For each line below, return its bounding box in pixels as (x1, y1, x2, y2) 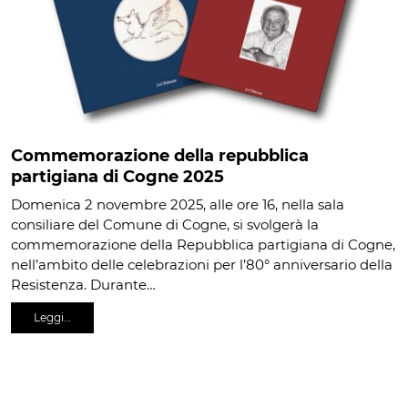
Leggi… (34, 310, 71, 324)
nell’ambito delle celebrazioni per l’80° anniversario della (11, 255, 393, 273)
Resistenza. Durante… (11, 275, 156, 293)
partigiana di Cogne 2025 (11, 166, 224, 187)
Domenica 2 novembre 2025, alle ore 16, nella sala (11, 195, 344, 213)
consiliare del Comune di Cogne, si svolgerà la (11, 215, 319, 233)
